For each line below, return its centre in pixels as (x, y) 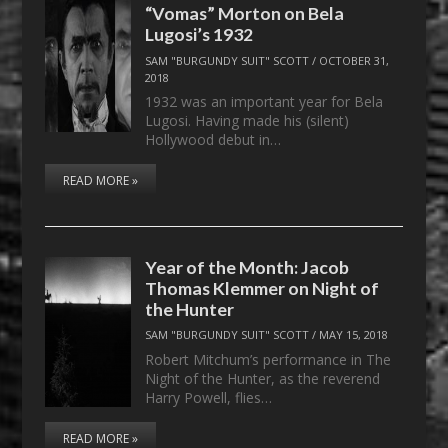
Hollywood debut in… (213, 140)
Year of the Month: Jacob (247, 266)
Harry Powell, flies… (209, 397)
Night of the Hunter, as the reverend (263, 378)
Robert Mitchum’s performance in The (268, 359)
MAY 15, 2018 (354, 335)
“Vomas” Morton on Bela (245, 13)
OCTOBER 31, (354, 60)
